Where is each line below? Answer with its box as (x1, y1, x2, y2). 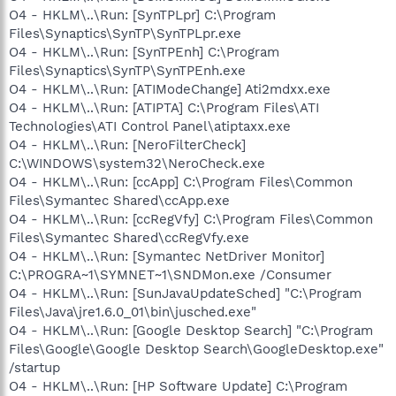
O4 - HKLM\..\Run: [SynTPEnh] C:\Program (9, 43, 279, 60)
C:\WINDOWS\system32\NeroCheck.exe (9, 155, 265, 171)
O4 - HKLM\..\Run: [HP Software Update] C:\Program (9, 377, 347, 394)
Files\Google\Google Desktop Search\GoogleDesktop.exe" (9, 340, 384, 357)
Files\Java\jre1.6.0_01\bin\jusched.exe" (9, 303, 256, 320)
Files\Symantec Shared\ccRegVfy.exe (9, 229, 249, 246)
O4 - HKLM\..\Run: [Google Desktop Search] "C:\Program (9, 322, 373, 339)
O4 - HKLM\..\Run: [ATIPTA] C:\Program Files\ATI (9, 99, 319, 116)
